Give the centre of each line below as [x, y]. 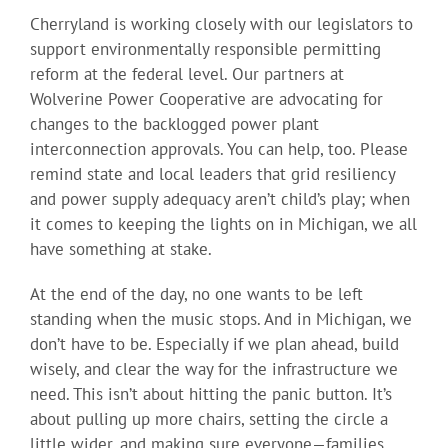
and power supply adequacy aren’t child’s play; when [219, 199]
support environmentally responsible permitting [205, 49]
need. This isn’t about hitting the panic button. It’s [210, 394]
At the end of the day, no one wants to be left [196, 294]
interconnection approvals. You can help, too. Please [218, 149]
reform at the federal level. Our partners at [186, 74]
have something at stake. [120, 249]
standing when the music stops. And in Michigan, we [220, 319]
